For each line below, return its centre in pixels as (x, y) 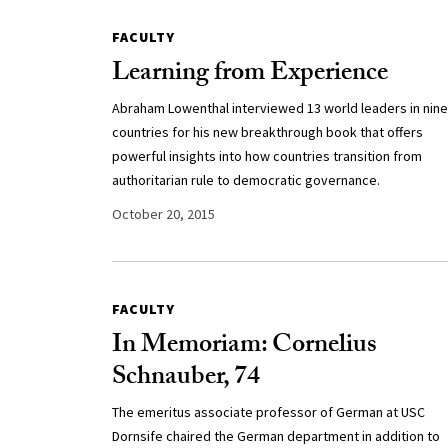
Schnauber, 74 (185, 379)
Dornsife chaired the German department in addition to (275, 436)
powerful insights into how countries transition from (266, 156)
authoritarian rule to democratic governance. (245, 180)
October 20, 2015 (163, 214)
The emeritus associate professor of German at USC (268, 412)
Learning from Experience (249, 75)
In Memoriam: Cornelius (244, 347)
